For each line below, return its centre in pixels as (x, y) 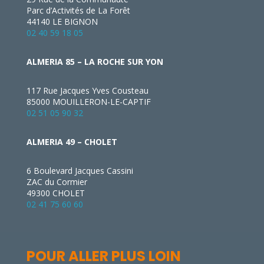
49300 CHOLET (55, 193)
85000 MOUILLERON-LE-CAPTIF (88, 102)
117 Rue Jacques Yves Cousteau (87, 91)
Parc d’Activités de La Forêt (78, 11)
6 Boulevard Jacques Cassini (80, 171)
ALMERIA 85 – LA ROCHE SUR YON (95, 62)
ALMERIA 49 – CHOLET (72, 142)
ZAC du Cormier (57, 182)
